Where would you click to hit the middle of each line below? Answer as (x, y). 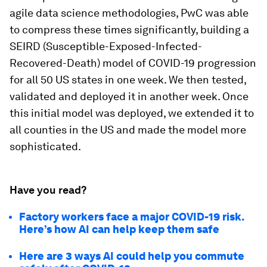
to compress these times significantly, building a (129, 30)
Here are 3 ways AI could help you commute (132, 256)
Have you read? (48, 190)
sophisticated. (45, 146)
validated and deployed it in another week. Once (129, 96)
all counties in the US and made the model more (128, 130)
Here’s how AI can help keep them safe (119, 229)
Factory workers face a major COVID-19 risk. (131, 217)
